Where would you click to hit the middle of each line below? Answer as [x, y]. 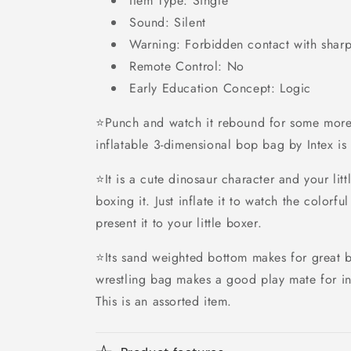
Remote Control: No [187, 66]
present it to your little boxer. [179, 223]
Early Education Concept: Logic [220, 88]
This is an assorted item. [164, 301]
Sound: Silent [168, 22]
